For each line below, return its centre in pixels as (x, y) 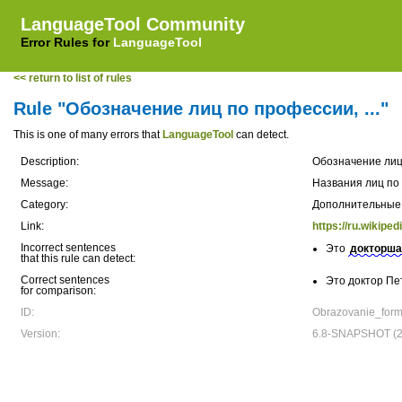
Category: (44, 205)
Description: (50, 162)
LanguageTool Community (133, 24)
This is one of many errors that (88, 135)
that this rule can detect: (78, 258)
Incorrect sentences (68, 248)
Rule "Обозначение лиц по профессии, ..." (201, 109)
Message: (44, 183)
